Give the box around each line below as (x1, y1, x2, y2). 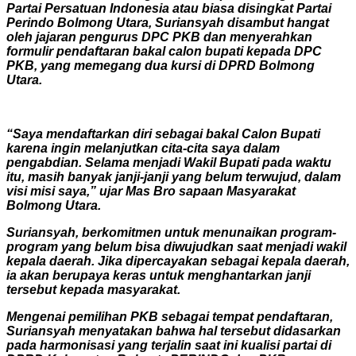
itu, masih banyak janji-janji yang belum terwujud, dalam (6, 169, 341, 184)
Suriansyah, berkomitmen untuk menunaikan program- (6, 225, 336, 239)
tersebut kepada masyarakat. (6, 282, 180, 296)
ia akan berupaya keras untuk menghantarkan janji (6, 268, 311, 282)
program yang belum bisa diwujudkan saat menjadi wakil (6, 239, 346, 253)
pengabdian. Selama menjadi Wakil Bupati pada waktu (6, 155, 331, 169)
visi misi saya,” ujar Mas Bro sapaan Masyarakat (6, 184, 296, 198)
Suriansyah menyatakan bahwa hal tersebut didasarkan (6, 323, 341, 338)
